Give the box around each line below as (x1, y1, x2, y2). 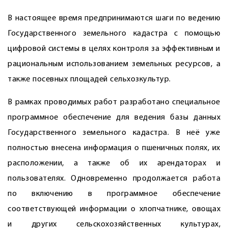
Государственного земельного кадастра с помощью (8, 30, 220, 38)
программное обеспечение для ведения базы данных (8, 113, 220, 122)
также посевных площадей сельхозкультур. (8, 75, 171, 83)
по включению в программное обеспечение (8, 190, 220, 198)
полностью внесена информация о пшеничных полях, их (8, 144, 220, 152)
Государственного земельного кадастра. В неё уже (8, 129, 220, 137)
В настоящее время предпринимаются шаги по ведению (8, 14, 220, 22)
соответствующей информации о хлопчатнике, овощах (8, 205, 220, 213)
